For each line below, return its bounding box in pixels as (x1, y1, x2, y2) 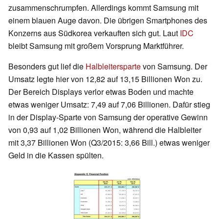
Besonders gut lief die (8, 61, 86, 72)
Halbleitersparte (86, 61, 141, 72)
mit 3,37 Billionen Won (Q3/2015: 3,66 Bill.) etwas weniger (8, 137, 210, 149)
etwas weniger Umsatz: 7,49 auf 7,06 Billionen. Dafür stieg (8, 99, 210, 110)
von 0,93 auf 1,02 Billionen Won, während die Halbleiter (8, 124, 201, 136)
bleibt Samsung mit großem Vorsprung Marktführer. (8, 40, 184, 52)
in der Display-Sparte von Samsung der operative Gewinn (8, 111, 208, 123)
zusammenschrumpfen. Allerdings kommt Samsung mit (8, 2, 198, 14)
